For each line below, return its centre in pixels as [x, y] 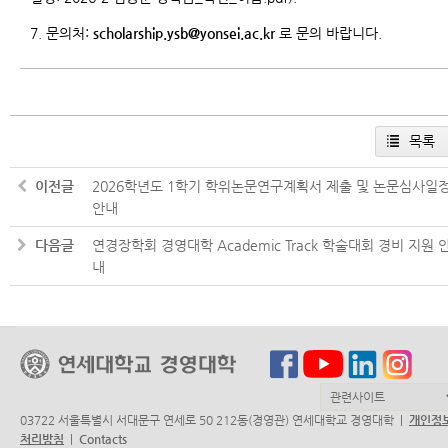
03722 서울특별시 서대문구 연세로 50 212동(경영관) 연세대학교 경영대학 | [214, 420]
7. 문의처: [61, 33]
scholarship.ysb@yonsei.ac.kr [184, 33]
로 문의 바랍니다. [328, 33]
